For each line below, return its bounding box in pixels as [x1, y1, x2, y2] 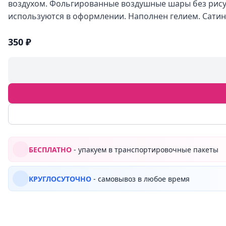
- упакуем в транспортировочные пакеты [72, 144, 218, 154]
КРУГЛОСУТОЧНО [29, 174, 91, 184]
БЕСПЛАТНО [29, 144, 72, 154]
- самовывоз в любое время [91, 174, 190, 184]
